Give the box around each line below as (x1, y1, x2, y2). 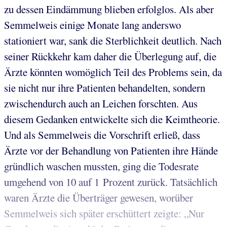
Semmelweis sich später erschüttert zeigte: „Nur (4, 206, 204, 221)
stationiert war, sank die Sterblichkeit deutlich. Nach (4, 33, 221, 48)
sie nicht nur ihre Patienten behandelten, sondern (4, 81, 205, 95)
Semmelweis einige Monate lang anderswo (4, 18, 181, 32)
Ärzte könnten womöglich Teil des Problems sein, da (4, 65, 222, 80)
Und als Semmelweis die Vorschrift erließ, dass (4, 128, 200, 142)
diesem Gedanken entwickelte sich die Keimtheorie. (4, 112, 220, 127)
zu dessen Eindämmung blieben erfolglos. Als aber (4, 2, 214, 17)
